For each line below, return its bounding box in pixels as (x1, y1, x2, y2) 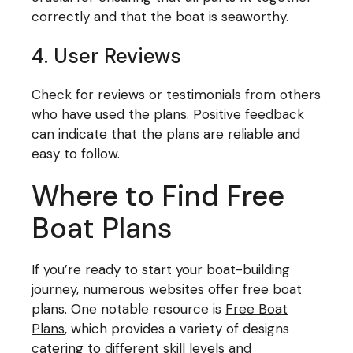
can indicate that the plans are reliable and (32, 124, 301, 143)
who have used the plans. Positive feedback (32, 105, 305, 123)
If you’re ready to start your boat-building (32, 260, 291, 278)
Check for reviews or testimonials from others (32, 85, 321, 103)
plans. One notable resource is (32, 299, 226, 318)
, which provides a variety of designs (65, 319, 290, 337)
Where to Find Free (32, 176, 285, 214)
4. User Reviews (32, 42, 182, 69)
